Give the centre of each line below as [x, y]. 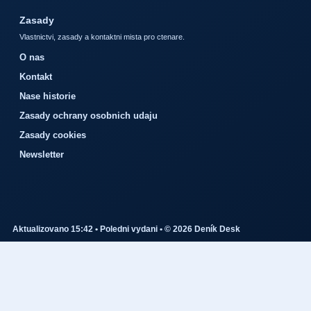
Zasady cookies [53, 135]
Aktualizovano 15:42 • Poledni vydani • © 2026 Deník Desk [126, 229]
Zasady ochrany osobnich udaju [89, 116]
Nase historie [48, 96]
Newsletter [42, 155]
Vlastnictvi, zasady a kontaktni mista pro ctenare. [102, 37]
